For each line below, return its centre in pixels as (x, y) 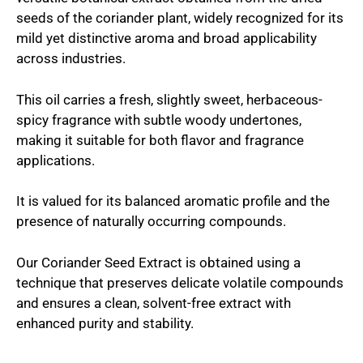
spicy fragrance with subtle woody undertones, (159, 120)
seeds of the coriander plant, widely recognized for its (180, 18)
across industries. (71, 58)
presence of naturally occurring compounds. (151, 221)
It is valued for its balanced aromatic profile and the (173, 201)
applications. (57, 160)
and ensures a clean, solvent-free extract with (154, 303)
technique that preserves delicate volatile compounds (180, 282)
